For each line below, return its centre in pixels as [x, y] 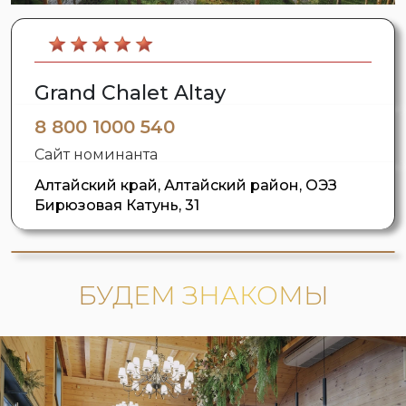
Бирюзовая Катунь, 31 [117, 206]
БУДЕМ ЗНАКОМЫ [203, 295]
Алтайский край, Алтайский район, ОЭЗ [186, 186]
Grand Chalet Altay [130, 93]
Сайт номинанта [96, 155]
